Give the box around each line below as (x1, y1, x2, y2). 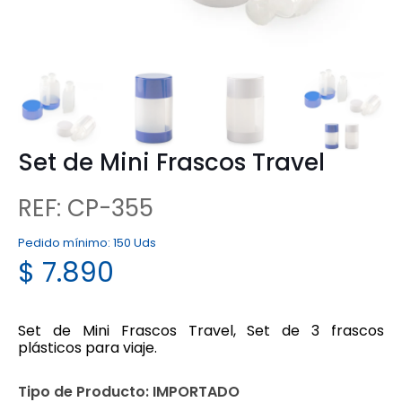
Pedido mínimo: (18, 233, 113, 251)
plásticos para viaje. (18, 336, 157, 358)
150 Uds (113, 233, 156, 251)
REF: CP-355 (18, 191, 153, 224)
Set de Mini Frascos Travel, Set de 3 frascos (18, 319, 384, 341)
